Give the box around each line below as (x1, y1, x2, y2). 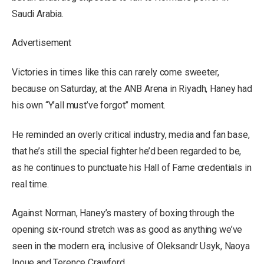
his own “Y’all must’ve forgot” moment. (12, 99, 166, 111)
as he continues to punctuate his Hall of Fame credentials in (12, 161, 252, 173)
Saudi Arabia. (12, 8, 64, 19)
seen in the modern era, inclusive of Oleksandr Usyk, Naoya (12, 240, 250, 252)
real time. (12, 178, 49, 190)
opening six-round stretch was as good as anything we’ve (12, 224, 243, 236)
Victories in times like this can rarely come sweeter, (12, 66, 219, 78)
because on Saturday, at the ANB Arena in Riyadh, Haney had (12, 82, 252, 94)
